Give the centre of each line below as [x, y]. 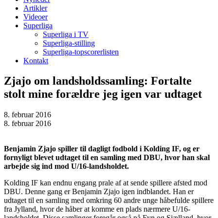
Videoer [36, 17]
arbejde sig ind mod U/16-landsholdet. [66, 166]
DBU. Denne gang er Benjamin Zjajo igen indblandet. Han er [99, 192]
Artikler [35, 8]
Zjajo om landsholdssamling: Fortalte [98, 81]
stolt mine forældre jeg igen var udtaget [103, 94]
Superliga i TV [66, 34]
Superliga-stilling [69, 43]
